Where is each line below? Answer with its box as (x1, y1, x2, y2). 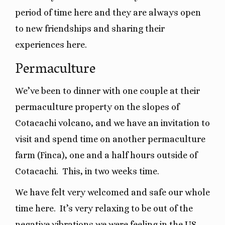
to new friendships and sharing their (15, 23, 165, 34)
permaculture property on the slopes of (15, 101, 179, 112)
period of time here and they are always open (15, 7, 201, 18)
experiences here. (15, 39, 87, 50)
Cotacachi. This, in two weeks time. (15, 166, 163, 176)
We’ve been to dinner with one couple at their (15, 85, 200, 96)
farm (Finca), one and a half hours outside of (15, 150, 197, 160)
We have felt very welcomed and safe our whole (15, 187, 210, 197)
